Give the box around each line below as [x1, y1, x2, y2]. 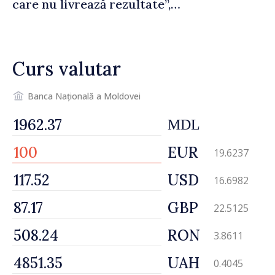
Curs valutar [12, 57, 121, 80]
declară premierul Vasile [12, 12, 156, 27]
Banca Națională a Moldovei [28, 90, 141, 102]
